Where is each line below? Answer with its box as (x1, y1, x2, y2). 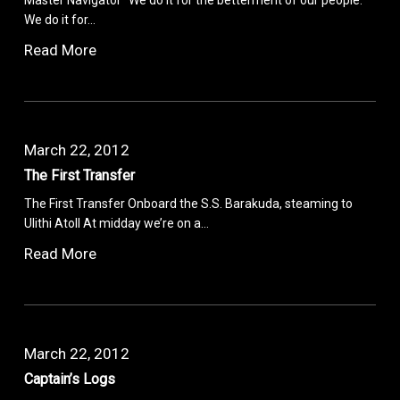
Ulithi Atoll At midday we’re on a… (24, 215, 210, 230)
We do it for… (24, 12, 96, 27)
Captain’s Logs (24, 370, 116, 387)
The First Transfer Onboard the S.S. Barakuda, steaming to (24, 196, 354, 211)
